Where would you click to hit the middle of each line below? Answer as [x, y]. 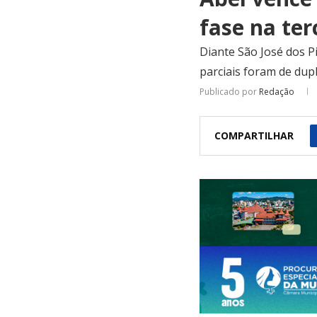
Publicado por [229, 91]
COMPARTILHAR [254, 135]
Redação [277, 91]
